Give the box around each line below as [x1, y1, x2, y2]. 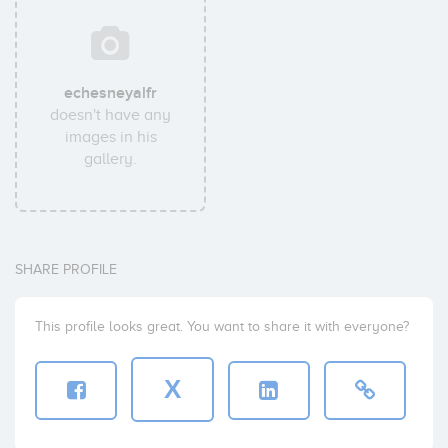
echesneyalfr [64, 83, 158, 103]
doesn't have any [50, 106, 172, 124]
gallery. [84, 150, 138, 168]
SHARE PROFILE [15, 262, 117, 277]
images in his [64, 128, 157, 146]
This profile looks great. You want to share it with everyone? [35, 319, 409, 334]
